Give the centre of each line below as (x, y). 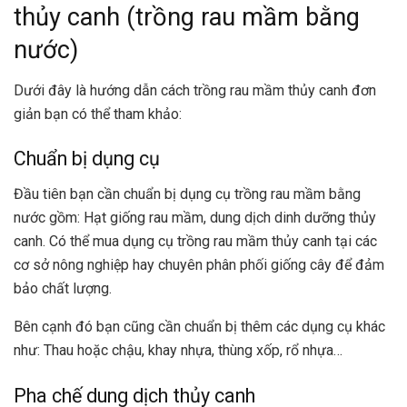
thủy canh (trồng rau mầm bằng (187, 18)
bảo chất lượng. (66, 289)
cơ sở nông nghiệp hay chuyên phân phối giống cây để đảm (199, 265)
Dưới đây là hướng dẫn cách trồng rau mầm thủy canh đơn (195, 90)
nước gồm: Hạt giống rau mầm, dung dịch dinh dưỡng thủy (195, 218)
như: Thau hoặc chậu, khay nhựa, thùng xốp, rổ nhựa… (180, 351)
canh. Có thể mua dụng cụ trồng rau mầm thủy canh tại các (195, 242)
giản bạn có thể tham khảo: (98, 114)
